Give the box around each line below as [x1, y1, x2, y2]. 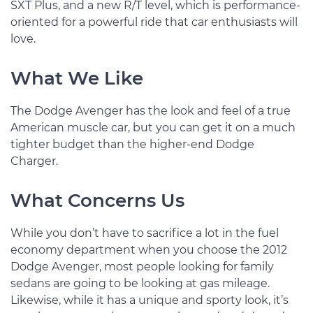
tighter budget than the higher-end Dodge [10, 138, 254, 151]
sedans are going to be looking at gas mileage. [10, 277, 270, 290]
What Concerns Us [10, 189, 184, 212]
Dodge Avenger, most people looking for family [10, 260, 274, 273]
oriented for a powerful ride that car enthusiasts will [10, 15, 298, 29]
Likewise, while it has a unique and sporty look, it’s [10, 293, 289, 307]
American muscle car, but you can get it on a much [10, 121, 296, 134]
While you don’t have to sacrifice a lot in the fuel [10, 226, 279, 240]
